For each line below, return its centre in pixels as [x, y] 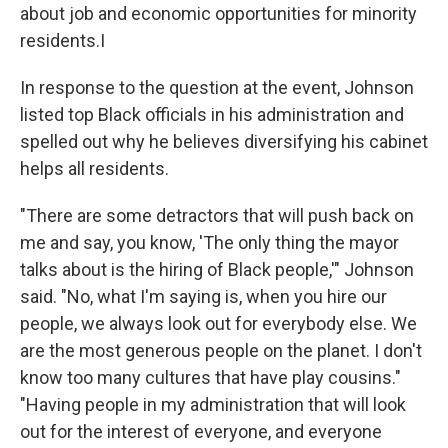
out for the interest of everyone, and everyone [201, 431]
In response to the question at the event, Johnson [217, 87]
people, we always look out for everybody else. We [218, 323]
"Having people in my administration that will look [213, 404]
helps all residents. [94, 168]
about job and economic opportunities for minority [218, 13]
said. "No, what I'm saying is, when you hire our [203, 296]
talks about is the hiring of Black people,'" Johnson [217, 269]
